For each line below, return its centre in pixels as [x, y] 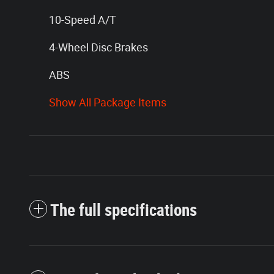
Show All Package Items [108, 103]
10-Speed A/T [83, 20]
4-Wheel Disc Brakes [98, 48]
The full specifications [124, 211]
